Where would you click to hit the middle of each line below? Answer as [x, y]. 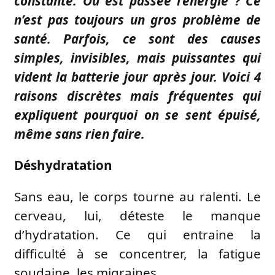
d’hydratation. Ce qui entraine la [137, 234]
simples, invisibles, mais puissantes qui [137, 57]
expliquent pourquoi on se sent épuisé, [137, 114]
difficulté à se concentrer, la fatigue [137, 253]
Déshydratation [63, 165]
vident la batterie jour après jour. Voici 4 [137, 76]
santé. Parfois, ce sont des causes [137, 38]
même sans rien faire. [79, 134]
